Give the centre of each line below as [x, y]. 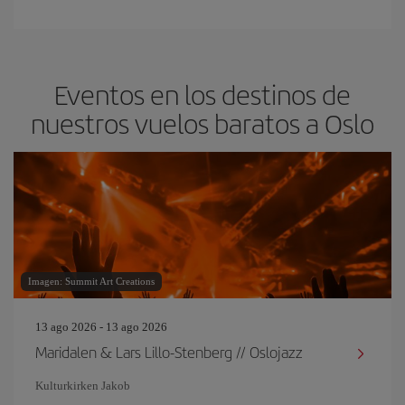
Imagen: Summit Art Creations [91, 281]
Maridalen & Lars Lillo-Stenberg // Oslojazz [169, 352]
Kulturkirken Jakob [83, 386]
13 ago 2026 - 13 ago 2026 [101, 327]
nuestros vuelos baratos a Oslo [202, 123]
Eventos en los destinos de [202, 94]
